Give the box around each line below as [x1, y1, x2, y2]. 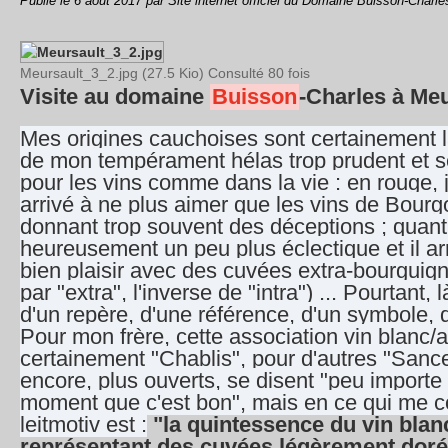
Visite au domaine [20, 84, 210, 109]
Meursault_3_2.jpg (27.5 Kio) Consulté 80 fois [20, 65, 310, 81]
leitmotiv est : [20, 412, 147, 437]
